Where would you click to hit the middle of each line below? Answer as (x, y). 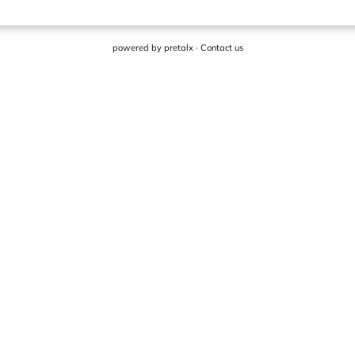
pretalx (178, 48)
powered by (138, 48)
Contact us (221, 48)
